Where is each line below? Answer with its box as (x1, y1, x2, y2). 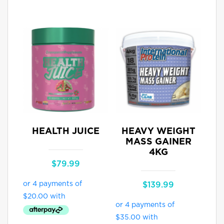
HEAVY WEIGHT (121, 127, 195, 136)
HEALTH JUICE (31, 127, 99, 136)
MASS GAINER (125, 137, 191, 147)
